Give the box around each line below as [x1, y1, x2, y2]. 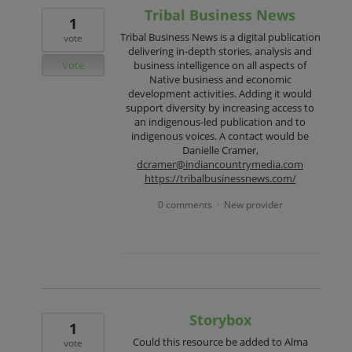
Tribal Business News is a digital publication [119, 29, 321, 44]
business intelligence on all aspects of [134, 57, 307, 72]
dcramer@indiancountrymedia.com [137, 156, 304, 171]
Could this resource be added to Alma [132, 335, 308, 350]
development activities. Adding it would [128, 86, 313, 101]
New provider [223, 198, 283, 212]
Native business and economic [148, 71, 291, 86]
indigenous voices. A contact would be [131, 128, 310, 143]
